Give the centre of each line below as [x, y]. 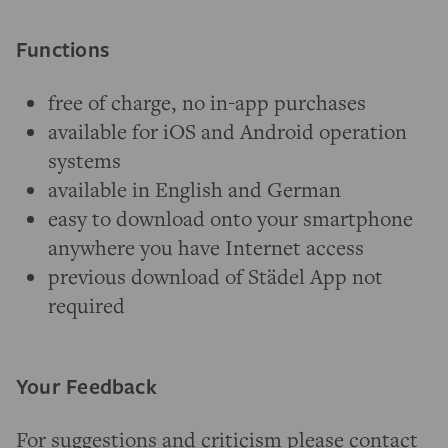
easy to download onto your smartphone [230, 218]
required [86, 305]
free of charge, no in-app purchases [207, 102]
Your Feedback [86, 386]
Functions [62, 49]
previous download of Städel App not [215, 276]
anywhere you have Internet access [206, 247]
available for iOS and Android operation [227, 131]
